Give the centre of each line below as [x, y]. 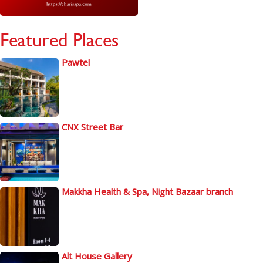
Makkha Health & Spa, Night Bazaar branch [147, 191]
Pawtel [76, 62]
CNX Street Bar [92, 127]
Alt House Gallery [97, 256]
